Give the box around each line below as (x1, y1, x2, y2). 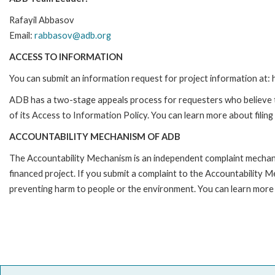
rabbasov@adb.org (34, 29, 111, 41)
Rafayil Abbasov (9, 14, 74, 25)
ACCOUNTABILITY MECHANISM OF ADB (9, 131, 180, 142)
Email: (9, 29, 34, 41)
